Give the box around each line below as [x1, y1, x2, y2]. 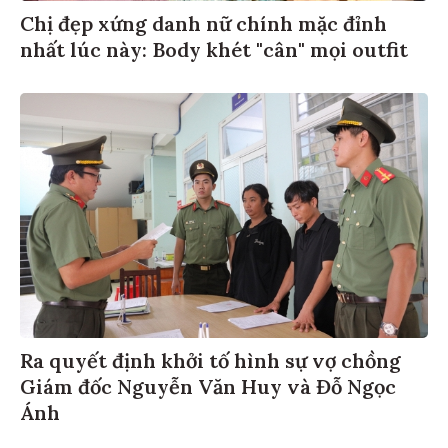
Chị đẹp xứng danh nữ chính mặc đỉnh [20, 7, 387, 33]
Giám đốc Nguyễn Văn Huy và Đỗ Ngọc [20, 370, 396, 396]
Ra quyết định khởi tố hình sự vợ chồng [20, 344, 401, 370]
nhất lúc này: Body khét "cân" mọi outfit [20, 33, 408, 59]
